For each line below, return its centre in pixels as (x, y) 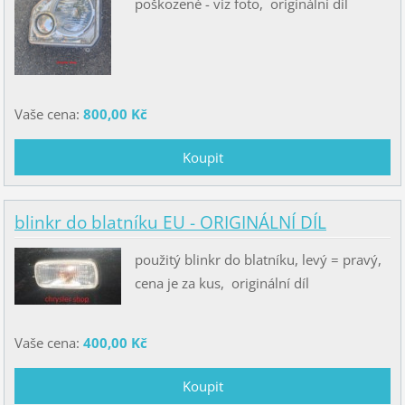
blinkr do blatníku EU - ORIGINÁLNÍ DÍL (170, 223)
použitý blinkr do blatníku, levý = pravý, (259, 259)
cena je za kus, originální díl (227, 283)
